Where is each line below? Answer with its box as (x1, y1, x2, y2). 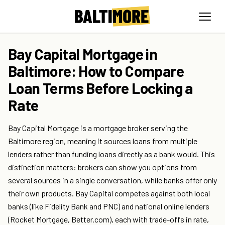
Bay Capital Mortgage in (8, 45, 158, 63)
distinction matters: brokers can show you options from (8, 162, 197, 172)
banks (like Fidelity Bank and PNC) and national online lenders (8, 201, 209, 211)
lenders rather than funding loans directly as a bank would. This (8, 149, 215, 159)
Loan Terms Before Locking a (8, 79, 193, 97)
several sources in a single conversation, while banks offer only (8, 175, 217, 185)
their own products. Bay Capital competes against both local (8, 188, 210, 198)
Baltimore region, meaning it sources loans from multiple (8, 136, 197, 146)
